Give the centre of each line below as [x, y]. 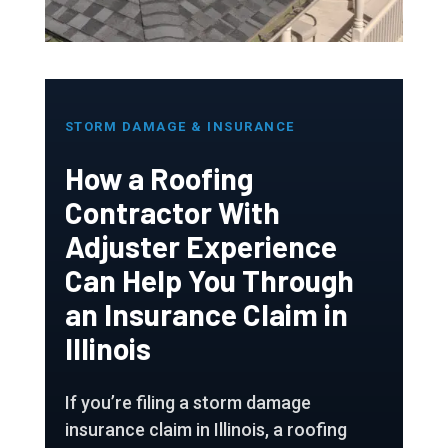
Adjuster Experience [200, 245]
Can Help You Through [209, 279]
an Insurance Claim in [206, 313]
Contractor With [172, 211]
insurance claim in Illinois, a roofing [205, 429]
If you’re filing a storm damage [187, 402]
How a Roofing [158, 177]
